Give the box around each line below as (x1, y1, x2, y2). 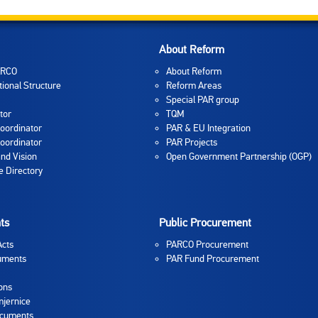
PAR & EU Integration (166, 122, 251, 134)
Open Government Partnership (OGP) (166, 150, 312, 163)
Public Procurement (159, 216, 251, 230)
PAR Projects (166, 136, 217, 148)
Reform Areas (166, 79, 221, 92)
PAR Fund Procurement (166, 253, 259, 265)
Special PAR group (166, 94, 239, 106)
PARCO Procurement (166, 238, 248, 251)
